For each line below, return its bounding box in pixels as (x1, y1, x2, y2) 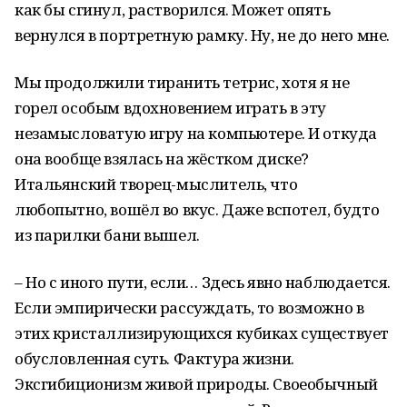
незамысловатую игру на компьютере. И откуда (15, 123, 377, 144)
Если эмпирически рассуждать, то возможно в (15, 297, 364, 318)
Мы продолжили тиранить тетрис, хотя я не (15, 72, 350, 93)
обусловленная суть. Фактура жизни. (15, 348, 294, 369)
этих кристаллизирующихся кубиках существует (15, 323, 389, 343)
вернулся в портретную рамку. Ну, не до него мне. (15, 25, 390, 45)
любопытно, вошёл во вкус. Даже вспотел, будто (15, 199, 380, 220)
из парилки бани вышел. (15, 224, 200, 245)
